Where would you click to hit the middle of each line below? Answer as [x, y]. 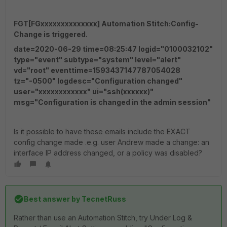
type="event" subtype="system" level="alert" [97, 60]
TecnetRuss [103, 199]
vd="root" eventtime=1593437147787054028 [97, 70]
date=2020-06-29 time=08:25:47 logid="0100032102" [113, 49]
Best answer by [52, 199]
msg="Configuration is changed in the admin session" [112, 102]
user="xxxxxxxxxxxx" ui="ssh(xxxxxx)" [84, 91]
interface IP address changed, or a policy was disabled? [108, 153]
